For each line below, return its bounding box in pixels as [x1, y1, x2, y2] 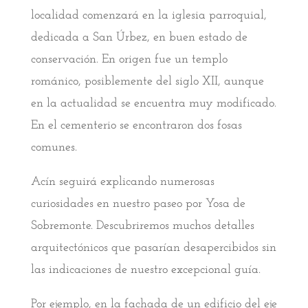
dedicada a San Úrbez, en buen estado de [30, 31, 247, 45]
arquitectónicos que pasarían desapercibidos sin [30, 241, 276, 255]
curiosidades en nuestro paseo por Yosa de [30, 197, 245, 211]
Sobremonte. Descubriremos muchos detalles [30, 219, 254, 233]
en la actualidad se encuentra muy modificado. [30, 97, 276, 111]
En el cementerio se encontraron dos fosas [30, 119, 242, 133]
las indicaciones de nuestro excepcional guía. [30, 263, 261, 277]
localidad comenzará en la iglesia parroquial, [30, 9, 267, 23]
